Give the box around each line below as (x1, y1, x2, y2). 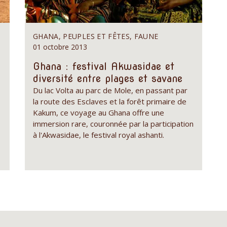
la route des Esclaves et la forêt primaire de (32, 96, 186, 106)
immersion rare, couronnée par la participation (32, 118, 194, 129)
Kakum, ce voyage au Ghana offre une (32, 107, 164, 118)
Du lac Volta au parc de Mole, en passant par (32, 85, 187, 95)
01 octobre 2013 (32, 42, 87, 52)
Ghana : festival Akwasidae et (32, 60, 174, 72)
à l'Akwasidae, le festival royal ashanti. (32, 129, 164, 140)
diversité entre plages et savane (32, 72, 182, 85)
